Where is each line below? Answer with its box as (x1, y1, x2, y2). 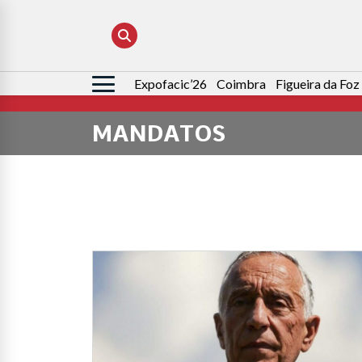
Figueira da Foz (276, 76, 360, 92)
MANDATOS (92, 120, 225, 148)
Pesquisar (91, 77, 149, 93)
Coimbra (217, 76, 266, 92)
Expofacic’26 (134, 76, 207, 92)
